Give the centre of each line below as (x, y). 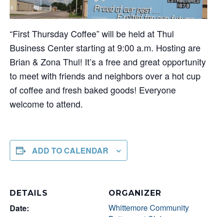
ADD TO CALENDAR (70, 150)
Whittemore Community (149, 207)
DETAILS (29, 193)
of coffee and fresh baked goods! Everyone (93, 89)
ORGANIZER (135, 193)
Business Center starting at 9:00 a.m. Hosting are (105, 47)
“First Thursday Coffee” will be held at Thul (92, 33)
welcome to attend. (46, 103)
